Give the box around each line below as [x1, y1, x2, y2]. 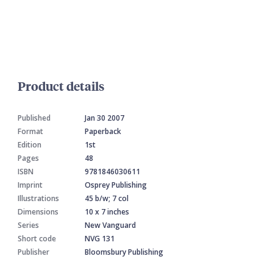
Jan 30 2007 [85, 113, 124, 124]
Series [18, 220, 39, 231]
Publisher [18, 247, 49, 258]
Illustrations [18, 193, 59, 204]
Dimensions [18, 207, 58, 218]
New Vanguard [85, 220, 136, 231]
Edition [18, 140, 41, 151]
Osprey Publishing [85, 180, 147, 191]
